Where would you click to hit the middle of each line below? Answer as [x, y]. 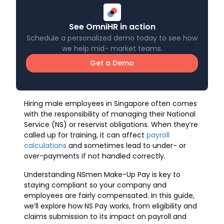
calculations [45, 145]
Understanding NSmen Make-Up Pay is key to [102, 174]
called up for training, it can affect [85, 135]
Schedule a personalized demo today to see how [112, 38]
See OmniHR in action [112, 27]
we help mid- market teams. [112, 48]
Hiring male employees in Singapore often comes [110, 103]
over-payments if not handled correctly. [95, 156]
